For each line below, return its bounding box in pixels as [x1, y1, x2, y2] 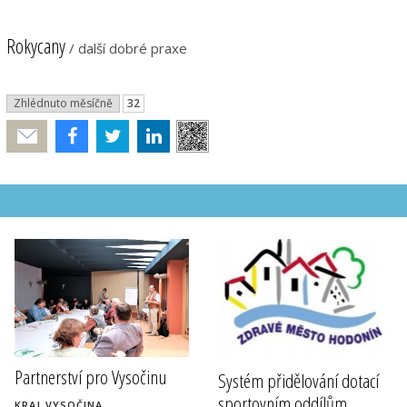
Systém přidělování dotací [218, 368, 379, 394]
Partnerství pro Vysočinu [15, 364, 166, 391]
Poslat [13, 130, 42, 144]
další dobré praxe [78, 39, 187, 57]
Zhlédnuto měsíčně [14, 95, 113, 111]
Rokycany [6, 32, 69, 59]
